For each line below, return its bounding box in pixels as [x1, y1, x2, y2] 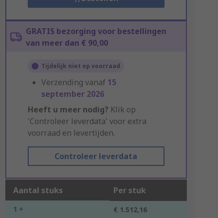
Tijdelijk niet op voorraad [41, 62, 120, 70]
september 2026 [41, 89, 104, 99]
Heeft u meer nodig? [27, 104, 109, 115]
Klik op [108, 104, 136, 115]
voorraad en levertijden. [27, 127, 115, 138]
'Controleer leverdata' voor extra [27, 116, 146, 127]
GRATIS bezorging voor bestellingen [25, 26, 166, 36]
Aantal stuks [13, 185, 63, 196]
